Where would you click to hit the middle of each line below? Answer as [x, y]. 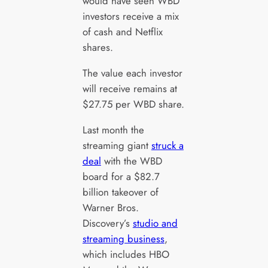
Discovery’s [107, 223]
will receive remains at [130, 89]
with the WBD [131, 161]
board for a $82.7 [121, 176]
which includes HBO [126, 254]
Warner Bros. [110, 207]
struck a [167, 145]
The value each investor [132, 73]
